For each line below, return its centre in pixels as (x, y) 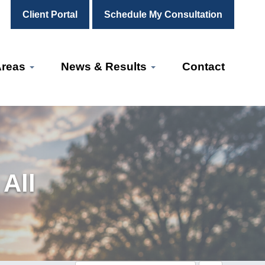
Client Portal (50, 14)
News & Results (105, 67)
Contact (203, 67)
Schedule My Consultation (163, 14)
